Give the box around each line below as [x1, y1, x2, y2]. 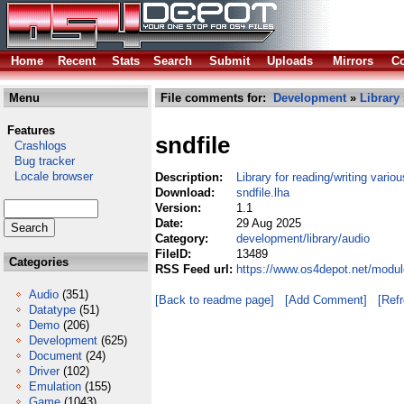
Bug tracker [4, 154, 75, 168]
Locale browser [4, 170, 93, 183]
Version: [155, 201, 205, 215]
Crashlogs [4, 139, 67, 152]
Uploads [267, 54, 313, 68]
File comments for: [157, 91, 273, 105]
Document [29, 349, 82, 363]
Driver [29, 364, 60, 378]
